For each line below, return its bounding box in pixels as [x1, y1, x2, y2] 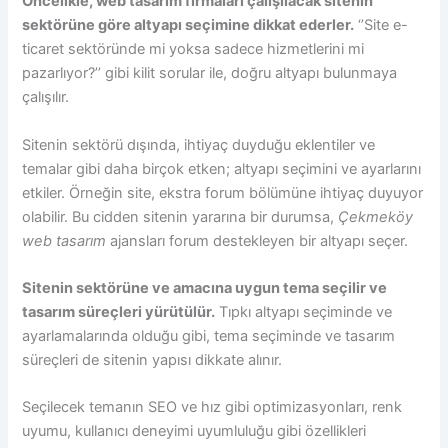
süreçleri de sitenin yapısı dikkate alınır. [22, 350, 283, 369]
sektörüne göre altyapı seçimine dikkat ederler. [22, 16, 355, 35]
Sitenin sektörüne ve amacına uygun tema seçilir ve [22, 278, 388, 297]
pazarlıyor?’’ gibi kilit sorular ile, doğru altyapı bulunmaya [22, 64, 398, 83]
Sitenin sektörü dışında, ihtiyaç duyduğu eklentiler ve [22, 135, 376, 154]
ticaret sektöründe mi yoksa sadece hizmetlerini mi [22, 40, 365, 59]
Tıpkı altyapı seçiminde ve [215, 302, 393, 321]
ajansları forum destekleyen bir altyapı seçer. [106, 231, 409, 250]
